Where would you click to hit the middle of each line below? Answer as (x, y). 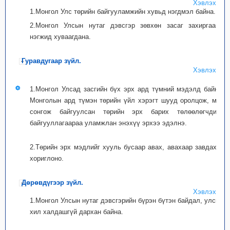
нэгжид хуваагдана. (60, 37)
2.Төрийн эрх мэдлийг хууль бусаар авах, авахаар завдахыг (127, 147)
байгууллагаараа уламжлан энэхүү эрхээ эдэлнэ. (108, 123)
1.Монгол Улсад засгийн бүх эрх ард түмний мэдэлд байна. (127, 89)
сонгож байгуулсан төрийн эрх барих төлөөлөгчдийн (127, 112)
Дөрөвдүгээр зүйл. (52, 183)
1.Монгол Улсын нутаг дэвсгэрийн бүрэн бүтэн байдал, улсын (127, 200)
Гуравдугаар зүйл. (51, 61)
